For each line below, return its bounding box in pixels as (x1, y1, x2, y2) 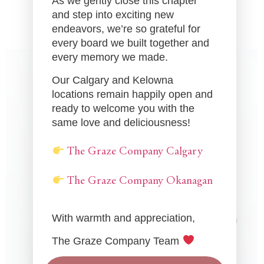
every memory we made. (52, 51, 169, 64)
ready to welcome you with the (52, 102, 195, 114)
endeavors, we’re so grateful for (52, 23, 201, 35)
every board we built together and (52, 37, 210, 49)
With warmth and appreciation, (52, 212, 196, 225)
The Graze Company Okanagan (64, 175, 213, 187)
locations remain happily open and (52, 88, 213, 100)
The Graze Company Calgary (64, 146, 203, 157)
